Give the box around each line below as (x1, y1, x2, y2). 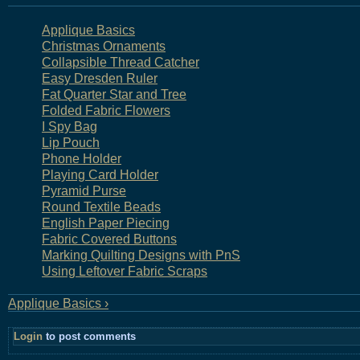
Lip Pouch (42, 135, 100, 149)
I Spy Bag (42, 119, 97, 133)
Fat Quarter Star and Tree (42, 87, 186, 101)
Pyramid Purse (42, 183, 126, 198)
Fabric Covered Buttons (42, 231, 177, 246)
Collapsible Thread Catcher (42, 55, 199, 69)
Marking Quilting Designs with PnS (42, 247, 240, 262)
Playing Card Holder (42, 167, 158, 182)
